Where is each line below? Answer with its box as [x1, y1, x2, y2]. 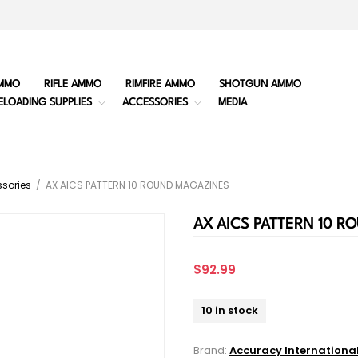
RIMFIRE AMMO [125, 78, 195, 89]
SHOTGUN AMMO [218, 78, 301, 89]
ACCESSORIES [121, 97, 188, 108]
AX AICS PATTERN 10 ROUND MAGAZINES [46, 178, 229, 193]
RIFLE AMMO [43, 78, 101, 89]
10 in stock [201, 303, 258, 319]
